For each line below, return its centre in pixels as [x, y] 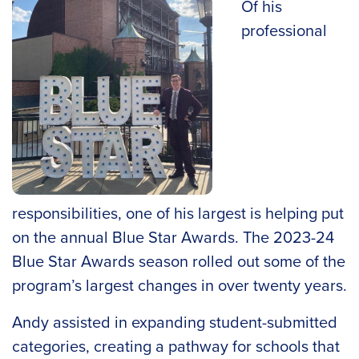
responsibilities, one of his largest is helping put [178, 213]
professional [284, 30]
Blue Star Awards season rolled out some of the [179, 261]
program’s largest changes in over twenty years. [179, 285]
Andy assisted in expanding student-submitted [175, 322]
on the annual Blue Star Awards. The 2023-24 [173, 237]
